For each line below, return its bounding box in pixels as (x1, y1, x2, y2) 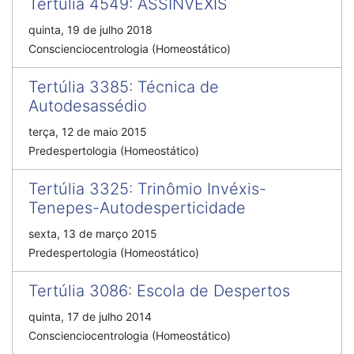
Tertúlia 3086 (28, 281, 128, 300)
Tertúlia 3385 (28, 77, 129, 96)
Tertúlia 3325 (28, 179, 129, 198)
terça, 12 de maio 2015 (28, 125, 147, 138)
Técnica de (137, 77, 219, 96)
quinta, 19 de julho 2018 (28, 23, 153, 36)
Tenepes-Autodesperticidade (28, 198, 246, 217)
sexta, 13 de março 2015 (28, 227, 157, 240)
